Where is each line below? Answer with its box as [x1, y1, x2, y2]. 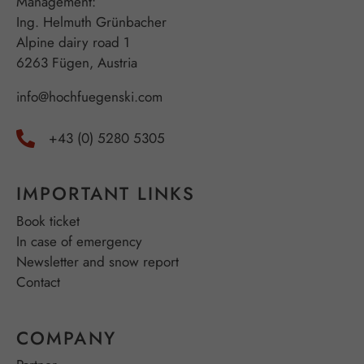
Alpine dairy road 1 [16, 32, 130, 52]
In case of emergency [16, 231, 142, 251]
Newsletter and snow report [16, 251, 179, 271]
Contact [16, 271, 60, 292]
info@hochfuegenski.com [16, 86, 162, 106]
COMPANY [16, 324, 116, 351]
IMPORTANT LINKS [16, 180, 196, 207]
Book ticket [16, 210, 80, 231]
